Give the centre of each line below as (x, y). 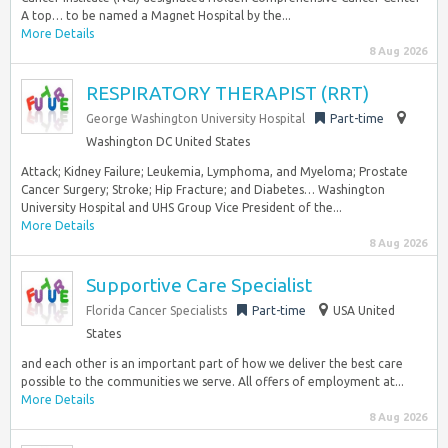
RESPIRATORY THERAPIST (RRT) (227, 93)
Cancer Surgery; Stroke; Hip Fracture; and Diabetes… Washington (203, 189)
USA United (364, 310)
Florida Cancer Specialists (156, 310)
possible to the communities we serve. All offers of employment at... (212, 381)
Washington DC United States (168, 141)
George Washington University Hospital (195, 118)
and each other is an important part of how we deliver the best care (212, 363)
